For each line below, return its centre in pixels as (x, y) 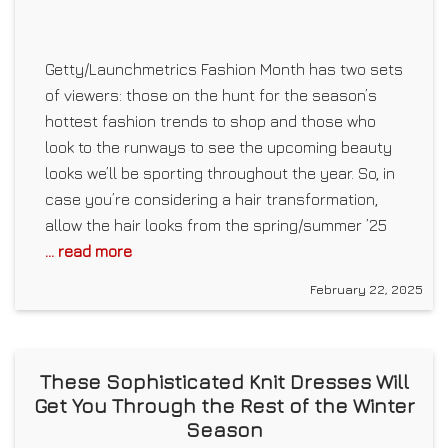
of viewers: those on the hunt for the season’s (211, 95)
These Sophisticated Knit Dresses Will (224, 382)
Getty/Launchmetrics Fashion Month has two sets (224, 69)
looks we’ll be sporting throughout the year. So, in (220, 173)
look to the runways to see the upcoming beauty (218, 147)
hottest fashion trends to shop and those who (210, 121)
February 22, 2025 (366, 289)
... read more (88, 251)
